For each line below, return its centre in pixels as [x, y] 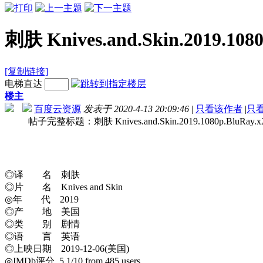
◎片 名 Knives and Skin [64, 187]
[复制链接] [26, 71]
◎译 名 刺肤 [42, 174]
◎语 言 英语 [42, 236]
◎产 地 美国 [42, 211]
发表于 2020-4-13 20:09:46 [136, 109]
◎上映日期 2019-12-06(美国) [67, 248]
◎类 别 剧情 [42, 224]
